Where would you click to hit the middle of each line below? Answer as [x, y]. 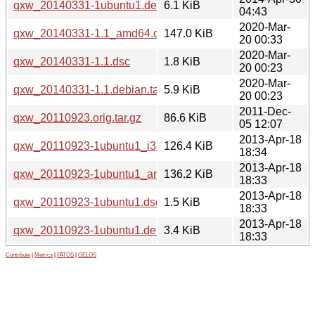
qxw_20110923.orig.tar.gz [77, 117]
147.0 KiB [188, 33]
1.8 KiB [182, 61]
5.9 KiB [182, 89]
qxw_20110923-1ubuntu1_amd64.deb [108, 174]
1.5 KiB [182, 202]
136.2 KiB [188, 174]
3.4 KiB [182, 230]
